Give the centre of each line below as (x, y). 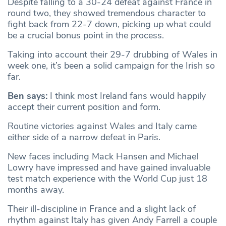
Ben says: (27, 96)
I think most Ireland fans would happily (127, 96)
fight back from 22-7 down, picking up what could (109, 24)
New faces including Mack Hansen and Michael (103, 157)
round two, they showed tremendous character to (107, 13)
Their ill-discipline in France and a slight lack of (102, 209)
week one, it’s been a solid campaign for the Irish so (111, 66)
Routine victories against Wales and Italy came (102, 126)
